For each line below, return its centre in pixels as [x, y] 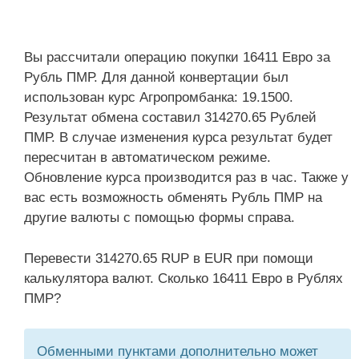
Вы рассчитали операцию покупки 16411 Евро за [177, 57]
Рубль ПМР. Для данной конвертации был [156, 77]
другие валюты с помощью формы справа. [159, 218]
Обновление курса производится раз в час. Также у [186, 177]
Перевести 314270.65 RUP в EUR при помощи [169, 258]
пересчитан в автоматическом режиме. [147, 157]
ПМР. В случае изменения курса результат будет [178, 137]
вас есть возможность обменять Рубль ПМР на [173, 198]
